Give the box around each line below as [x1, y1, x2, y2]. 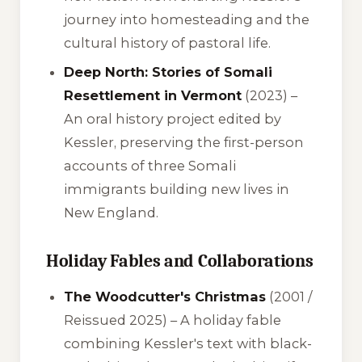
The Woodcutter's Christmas [64, 288, 267, 305]
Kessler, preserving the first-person [64, 133, 305, 150]
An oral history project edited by [64, 110, 282, 127]
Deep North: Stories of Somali [64, 63, 273, 80]
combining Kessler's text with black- [64, 335, 313, 352]
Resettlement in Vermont [64, 86, 242, 103]
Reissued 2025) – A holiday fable [64, 312, 282, 329]
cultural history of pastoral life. [64, 35, 271, 52]
